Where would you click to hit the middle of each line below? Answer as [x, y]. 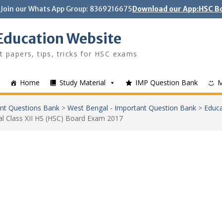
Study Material [83, 83]
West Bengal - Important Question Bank [132, 108]
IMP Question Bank [166, 83]
